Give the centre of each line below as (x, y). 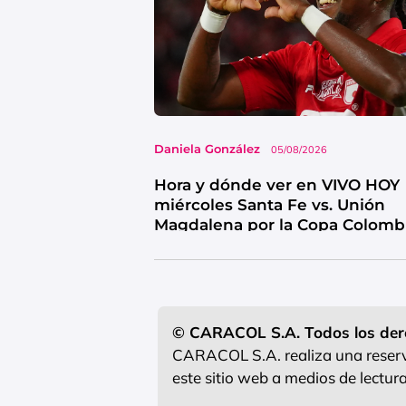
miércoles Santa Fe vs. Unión (270, 204)
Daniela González (207, 148)
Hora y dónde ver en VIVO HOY (277, 184)
